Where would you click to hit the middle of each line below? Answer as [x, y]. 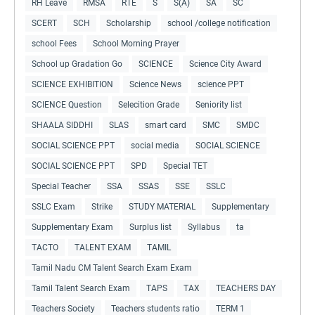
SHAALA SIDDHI [62, 125]
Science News [155, 84]
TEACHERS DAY [246, 288]
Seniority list [219, 104]
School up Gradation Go [77, 64]
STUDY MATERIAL [162, 206]
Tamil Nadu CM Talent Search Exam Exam [112, 268]
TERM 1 [230, 308]
